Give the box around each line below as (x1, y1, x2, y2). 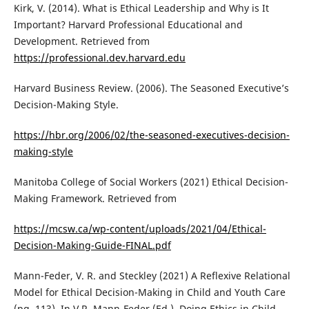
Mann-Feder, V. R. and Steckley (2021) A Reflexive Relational (13, 269, 290, 283)
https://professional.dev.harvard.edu (13, 51, 186, 65)
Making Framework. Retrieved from (13, 192, 177, 206)
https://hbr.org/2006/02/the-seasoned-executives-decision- (13, 128, 290, 142)
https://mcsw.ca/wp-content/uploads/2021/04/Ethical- (13, 222, 266, 236)
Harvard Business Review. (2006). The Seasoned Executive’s (13, 81, 289, 95)
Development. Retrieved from (13, 34, 150, 48)
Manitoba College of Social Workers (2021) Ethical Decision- (13, 175, 288, 189)
